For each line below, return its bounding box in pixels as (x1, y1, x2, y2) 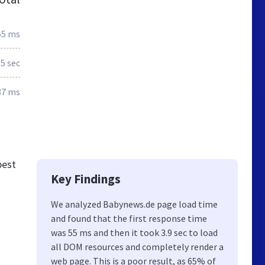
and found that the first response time (51, 212, 207, 224)
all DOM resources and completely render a (51, 241, 224, 253)
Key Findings (51, 171, 121, 187)
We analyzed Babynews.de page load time (51, 198, 218, 210)
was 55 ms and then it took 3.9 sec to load (51, 227, 218, 238)
